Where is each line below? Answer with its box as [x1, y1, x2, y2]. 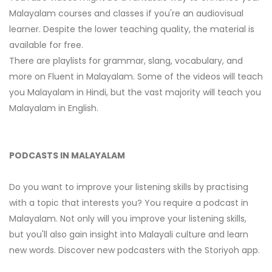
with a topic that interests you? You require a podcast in [9, 197, 248, 209]
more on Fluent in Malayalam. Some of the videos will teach [9, 70, 263, 83]
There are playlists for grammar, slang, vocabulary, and [9, 55, 243, 67]
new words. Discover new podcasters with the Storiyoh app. [9, 244, 260, 257]
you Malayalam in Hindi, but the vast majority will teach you [9, 86, 261, 99]
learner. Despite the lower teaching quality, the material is [9, 23, 254, 36]
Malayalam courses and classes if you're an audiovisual [9, 7, 243, 20]
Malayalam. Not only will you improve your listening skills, [9, 212, 246, 225]
